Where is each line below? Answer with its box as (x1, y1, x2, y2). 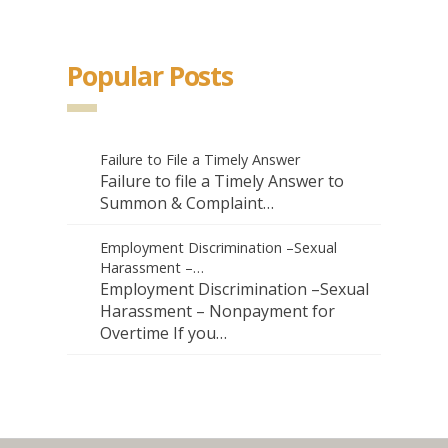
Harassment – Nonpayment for (100, 300, 336, 323)
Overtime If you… (100, 322, 228, 345)
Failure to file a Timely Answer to (100, 170, 345, 193)
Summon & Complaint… (100, 192, 275, 215)
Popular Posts (67, 57, 234, 95)
